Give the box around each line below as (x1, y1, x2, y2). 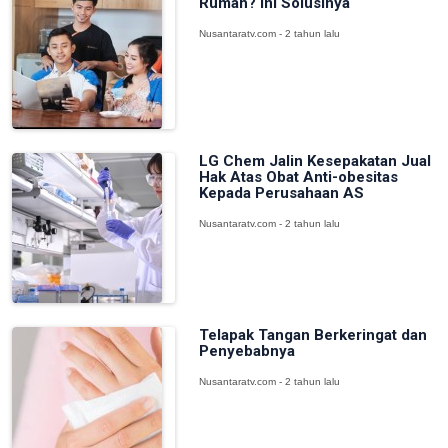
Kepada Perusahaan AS (198, 184, 364, 202)
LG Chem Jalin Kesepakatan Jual (198, 152, 431, 170)
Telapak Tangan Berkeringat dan (198, 326, 427, 344)
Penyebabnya (198, 342, 295, 360)
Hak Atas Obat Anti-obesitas (198, 168, 398, 186)
